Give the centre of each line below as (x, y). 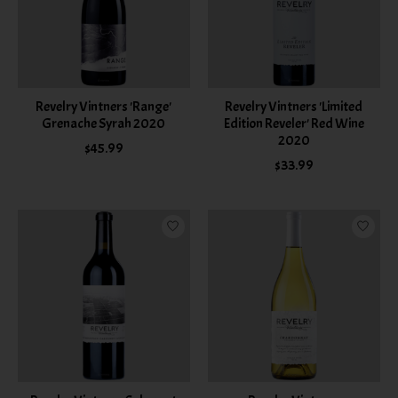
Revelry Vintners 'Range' (104, 106)
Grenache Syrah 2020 (104, 123)
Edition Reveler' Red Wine (294, 123)
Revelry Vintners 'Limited (294, 106)
